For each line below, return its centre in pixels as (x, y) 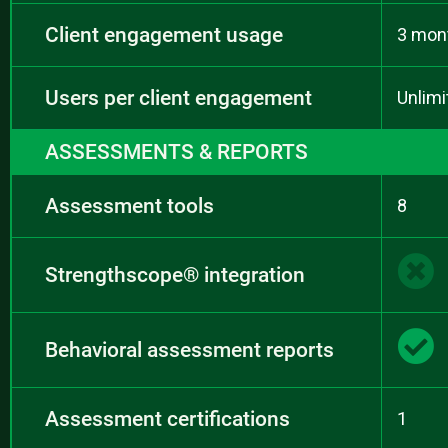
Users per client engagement (178, 97)
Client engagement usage (164, 34)
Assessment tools (129, 205)
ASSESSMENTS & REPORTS (176, 151)
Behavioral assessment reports (189, 349)
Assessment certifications (167, 418)
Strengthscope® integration (175, 274)
